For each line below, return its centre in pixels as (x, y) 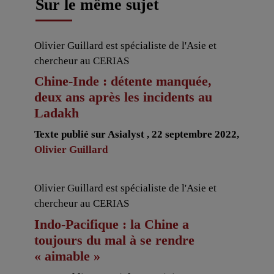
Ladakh (56, 113)
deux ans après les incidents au (123, 97)
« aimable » (67, 256)
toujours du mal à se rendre (114, 240)
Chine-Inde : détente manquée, (123, 81)
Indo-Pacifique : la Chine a (111, 224)
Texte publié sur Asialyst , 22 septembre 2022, (136, 135)
